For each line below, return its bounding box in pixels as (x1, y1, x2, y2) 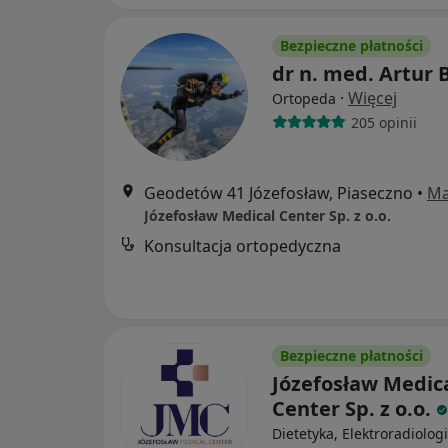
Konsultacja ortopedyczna (144, 235, 341, 257)
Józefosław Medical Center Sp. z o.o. (144, 206, 391, 225)
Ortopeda (272, 89, 336, 108)
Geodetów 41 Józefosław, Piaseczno (144, 182, 413, 204)
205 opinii (350, 112, 417, 132)
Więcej (348, 87, 397, 109)
